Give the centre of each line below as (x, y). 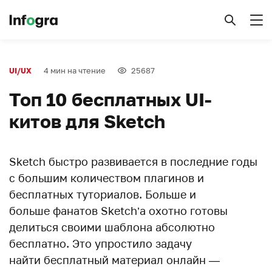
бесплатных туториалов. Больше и (103, 194)
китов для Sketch (87, 121)
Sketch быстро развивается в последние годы (133, 161)
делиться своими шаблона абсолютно (112, 227)
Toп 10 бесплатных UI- (110, 100)
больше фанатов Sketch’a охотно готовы (118, 211)
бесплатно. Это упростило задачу (100, 243)
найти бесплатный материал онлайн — (114, 260)
